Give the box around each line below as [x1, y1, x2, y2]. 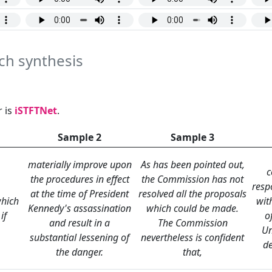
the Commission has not [141, 172, 243, 186]
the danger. [56, 245, 103, 259]
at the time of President [30, 187, 129, 201]
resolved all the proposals [138, 187, 246, 201]
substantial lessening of [30, 231, 129, 245]
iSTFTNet [15, 104, 57, 118]
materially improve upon [27, 158, 132, 172]
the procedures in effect [30, 172, 129, 186]
